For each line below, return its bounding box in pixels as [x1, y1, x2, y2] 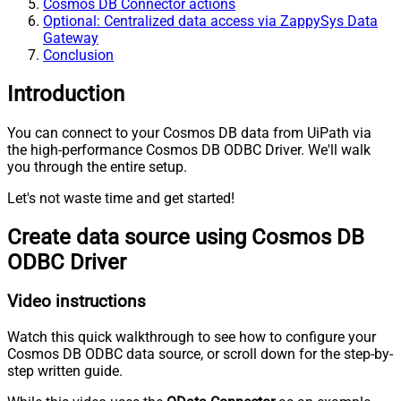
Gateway [43, 29, 98, 47]
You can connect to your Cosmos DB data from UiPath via [7, 124, 371, 141]
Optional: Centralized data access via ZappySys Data [43, 12, 378, 30]
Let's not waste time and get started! [7, 189, 235, 207]
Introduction [7, 81, 124, 107]
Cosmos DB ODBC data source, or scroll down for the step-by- [7, 346, 393, 363]
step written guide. [7, 363, 123, 380]
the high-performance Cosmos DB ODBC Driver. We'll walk [7, 141, 371, 158]
